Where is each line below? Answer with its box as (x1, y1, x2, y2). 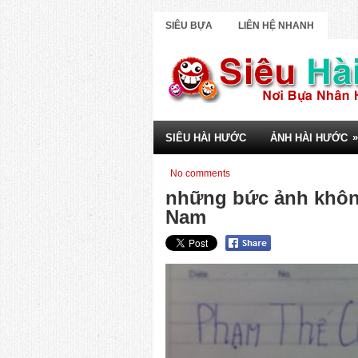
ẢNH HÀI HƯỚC (270, 132, 348, 144)
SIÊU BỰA (165, 20, 213, 31)
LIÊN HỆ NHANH (238, 20, 314, 31)
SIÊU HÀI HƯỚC (165, 132, 246, 144)
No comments (170, 168, 230, 179)
